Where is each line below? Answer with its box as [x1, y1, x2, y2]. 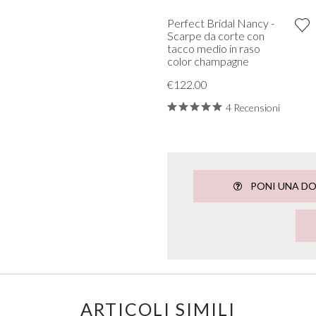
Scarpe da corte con [166, 28, 265, 42]
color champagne [166, 54, 249, 68]
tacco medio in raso [166, 41, 260, 55]
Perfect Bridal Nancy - [166, 16, 274, 30]
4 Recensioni [225, 101, 280, 114]
